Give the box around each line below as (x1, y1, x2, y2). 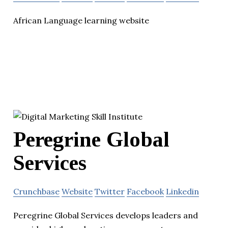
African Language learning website (13, 15, 149, 25)
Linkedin (166, 186, 199, 196)
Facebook (127, 186, 164, 196)
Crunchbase (13, 186, 60, 196)
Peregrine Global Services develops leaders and (13, 210, 198, 220)
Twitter (95, 186, 125, 196)
